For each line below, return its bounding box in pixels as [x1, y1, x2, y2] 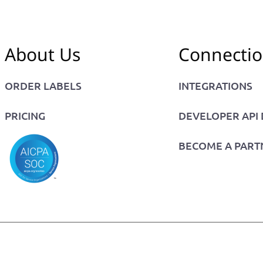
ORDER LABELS [5, 78, 82, 92]
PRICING [5, 108, 46, 122]
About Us [5, 42, 81, 66]
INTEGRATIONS [178, 78, 253, 92]
